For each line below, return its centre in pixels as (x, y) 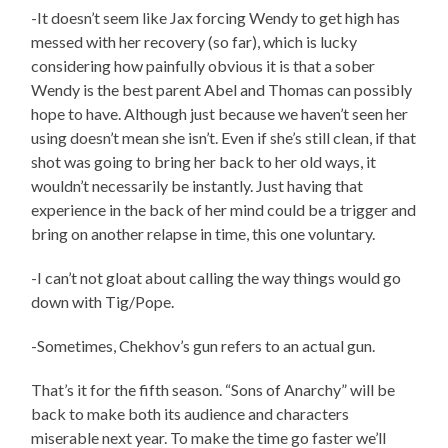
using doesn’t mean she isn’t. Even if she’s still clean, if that (224, 138)
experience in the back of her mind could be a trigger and (224, 210)
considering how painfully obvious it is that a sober (203, 66)
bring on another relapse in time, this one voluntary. (203, 234)
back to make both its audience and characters (190, 414)
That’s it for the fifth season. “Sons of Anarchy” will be (213, 390)
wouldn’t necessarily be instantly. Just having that (197, 186)
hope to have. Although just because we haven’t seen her (220, 114)
